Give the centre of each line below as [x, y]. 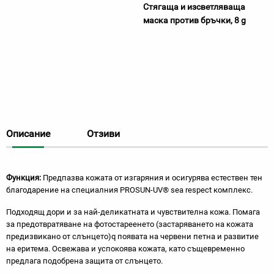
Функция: [24, 178]
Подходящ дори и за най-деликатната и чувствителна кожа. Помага [133, 212]
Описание [28, 134]
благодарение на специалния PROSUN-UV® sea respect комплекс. [129, 190]
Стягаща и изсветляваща [194, 7]
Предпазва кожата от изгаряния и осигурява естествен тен [153, 178]
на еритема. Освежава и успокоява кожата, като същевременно [125, 249]
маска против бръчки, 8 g [194, 20]
